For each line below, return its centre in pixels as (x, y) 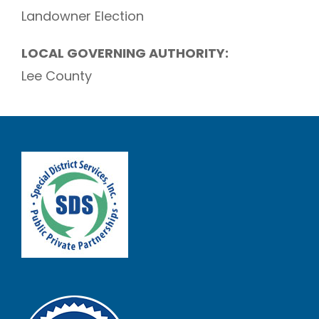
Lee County (57, 76)
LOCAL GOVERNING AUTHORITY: (125, 53)
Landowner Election (83, 16)
